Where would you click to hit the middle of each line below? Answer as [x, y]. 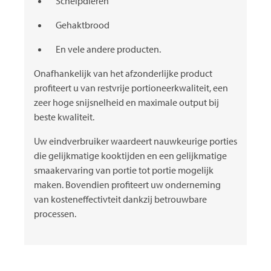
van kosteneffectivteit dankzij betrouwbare [120, 199]
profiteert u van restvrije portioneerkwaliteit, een [131, 87]
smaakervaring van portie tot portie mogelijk [124, 170]
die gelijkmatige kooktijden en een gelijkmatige [130, 155]
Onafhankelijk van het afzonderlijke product [123, 73]
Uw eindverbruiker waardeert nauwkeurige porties [135, 141]
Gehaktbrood [83, 24]
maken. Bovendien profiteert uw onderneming [127, 184]
